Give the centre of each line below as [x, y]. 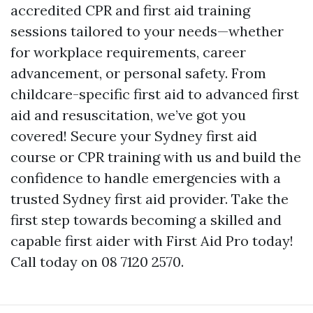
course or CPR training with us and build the [156, 157]
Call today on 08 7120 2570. [97, 262]
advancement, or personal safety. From [138, 73]
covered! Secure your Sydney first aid [134, 136]
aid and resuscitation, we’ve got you [128, 115]
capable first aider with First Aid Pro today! [152, 241]
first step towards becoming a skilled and [146, 220]
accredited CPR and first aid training [130, 10]
